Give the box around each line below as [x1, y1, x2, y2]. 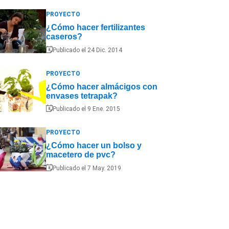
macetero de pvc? [45, 150, 116, 159]
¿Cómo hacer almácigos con [45, 82, 157, 91]
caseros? [45, 32, 82, 41]
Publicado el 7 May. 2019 [52, 164, 121, 172]
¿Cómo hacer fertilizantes [45, 22, 145, 32]
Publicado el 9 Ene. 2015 [52, 105, 120, 113]
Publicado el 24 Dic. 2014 [52, 46, 122, 54]
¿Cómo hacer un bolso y [45, 141, 142, 150]
